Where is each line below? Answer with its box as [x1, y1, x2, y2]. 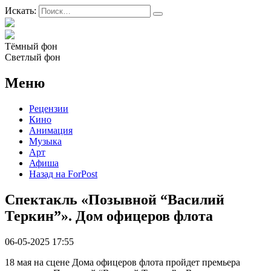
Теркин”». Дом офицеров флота [5, 207, 213, 224]
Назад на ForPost [29, 168, 97, 179]
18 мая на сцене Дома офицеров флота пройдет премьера [5, 256, 240, 267]
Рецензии [29, 103, 68, 114]
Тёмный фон [5, 41, 57, 51]
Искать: [5, 5, 36, 16]
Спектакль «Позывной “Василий [5, 191, 224, 207]
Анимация [29, 125, 73, 135]
